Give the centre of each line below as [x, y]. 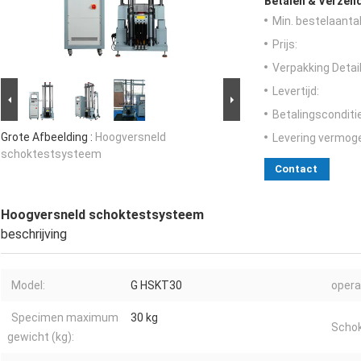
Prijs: [285, 45]
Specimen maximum [65, 318]
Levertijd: [296, 91]
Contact [296, 169]
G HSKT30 [156, 286]
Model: [28, 286]
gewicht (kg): [41, 337]
